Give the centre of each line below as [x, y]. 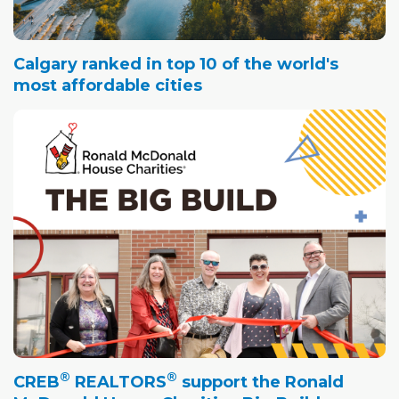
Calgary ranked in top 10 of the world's [176, 65]
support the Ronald [261, 382]
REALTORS [118, 382]
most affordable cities [108, 86]
